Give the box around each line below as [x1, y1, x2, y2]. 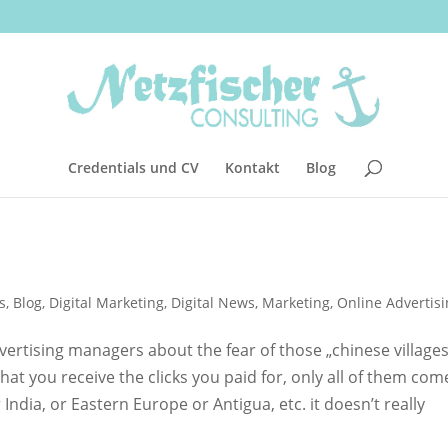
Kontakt [225, 157, 280, 177]
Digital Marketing [49, 293, 164, 312]
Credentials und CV [68, 157, 199, 177]
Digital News [171, 293, 255, 312]
